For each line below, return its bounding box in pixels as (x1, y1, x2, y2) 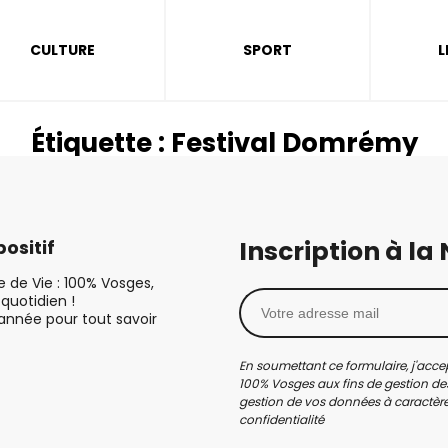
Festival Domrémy (170, 125, 418, 161)
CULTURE (30, 40, 96, 60)
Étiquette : (30, 125, 171, 161)
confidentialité (239, 411, 324, 428)
